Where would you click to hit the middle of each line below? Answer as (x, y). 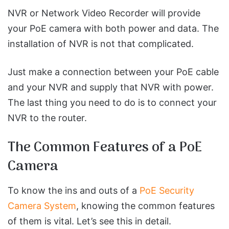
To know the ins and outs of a (74, 190)
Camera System (42, 206)
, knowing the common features (145, 206)
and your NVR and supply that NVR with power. (111, 87)
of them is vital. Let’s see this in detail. (89, 221)
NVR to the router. (47, 118)
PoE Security (167, 190)
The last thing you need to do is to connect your (112, 102)
